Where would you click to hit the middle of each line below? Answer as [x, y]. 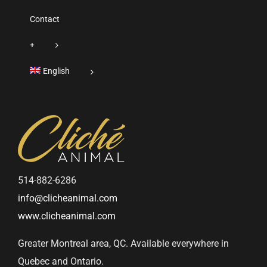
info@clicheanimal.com [68, 198]
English [57, 71]
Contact [45, 19]
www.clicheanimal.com [67, 216]
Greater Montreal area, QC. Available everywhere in [123, 243]
